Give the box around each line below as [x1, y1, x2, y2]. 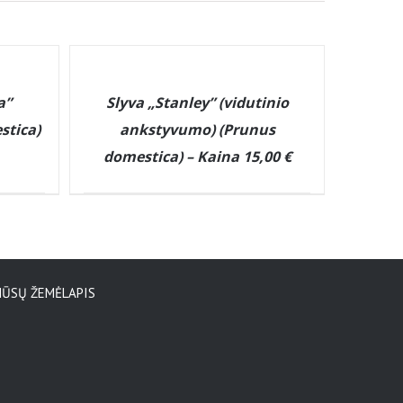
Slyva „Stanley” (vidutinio [105, 93, 289, 112]
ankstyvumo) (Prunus [119, 120, 275, 139]
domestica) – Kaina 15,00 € [103, 147, 291, 166]
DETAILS [79, 85, 127, 100]
